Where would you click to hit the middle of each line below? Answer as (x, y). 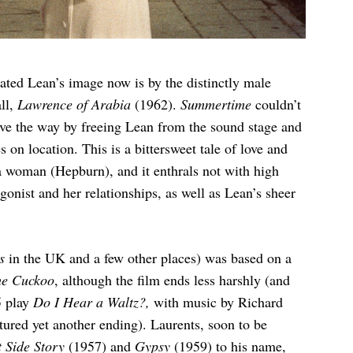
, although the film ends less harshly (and (172, 279)
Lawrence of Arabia (76, 104)
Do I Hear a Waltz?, (93, 301)
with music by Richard (218, 301)
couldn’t (278, 104)
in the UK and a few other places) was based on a (150, 257)
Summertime (217, 104)
